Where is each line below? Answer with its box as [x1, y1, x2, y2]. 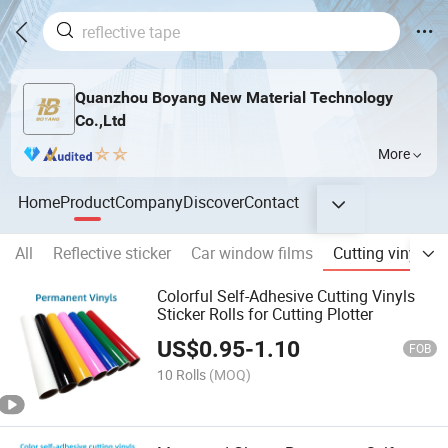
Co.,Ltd [74, 110, 126, 130]
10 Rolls [157, 364, 207, 384]
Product [60, 190, 116, 213]
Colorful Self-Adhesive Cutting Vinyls [157, 285, 416, 308]
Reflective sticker [53, 242, 171, 265]
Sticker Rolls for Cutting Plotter [157, 303, 374, 326]
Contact [244, 190, 300, 213]
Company [115, 190, 184, 213]
